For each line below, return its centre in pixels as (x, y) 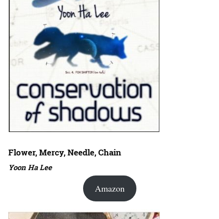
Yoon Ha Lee (30, 167)
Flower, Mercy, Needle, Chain (65, 152)
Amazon (109, 188)
